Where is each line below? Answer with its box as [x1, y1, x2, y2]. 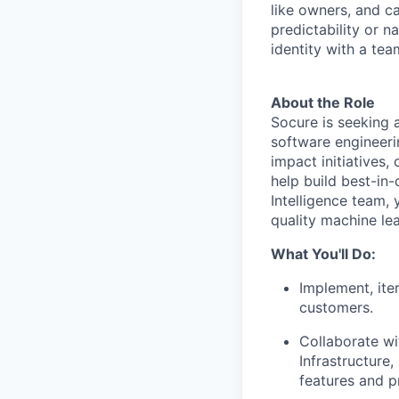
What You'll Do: [271, 244, 376, 263]
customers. [299, 297, 373, 316]
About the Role [271, 93, 375, 111]
